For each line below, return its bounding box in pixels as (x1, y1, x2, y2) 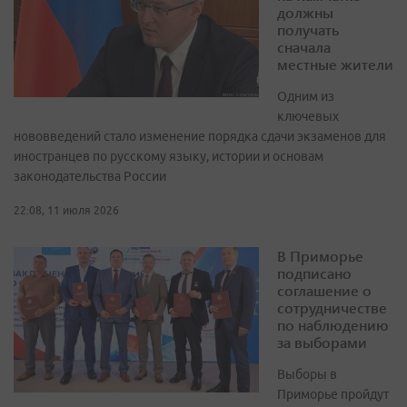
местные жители (277, 55, 393, 74)
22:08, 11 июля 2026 (14, 204, 119, 217)
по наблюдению (277, 315, 389, 335)
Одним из (277, 89, 334, 104)
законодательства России (14, 169, 166, 184)
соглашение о (277, 281, 372, 301)
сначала (277, 37, 331, 57)
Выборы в (277, 367, 337, 382)
